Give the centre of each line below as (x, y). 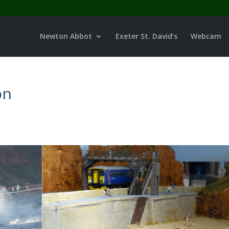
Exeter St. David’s (146, 36)
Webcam (206, 36)
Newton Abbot (66, 36)
